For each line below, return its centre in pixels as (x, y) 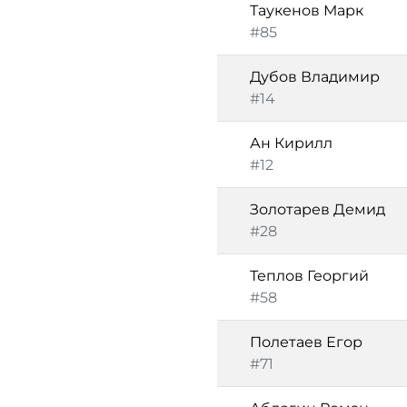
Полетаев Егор (306, 342)
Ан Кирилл (291, 143)
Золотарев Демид (318, 209)
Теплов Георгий (309, 276)
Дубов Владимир (315, 77)
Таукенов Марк (307, 10)
